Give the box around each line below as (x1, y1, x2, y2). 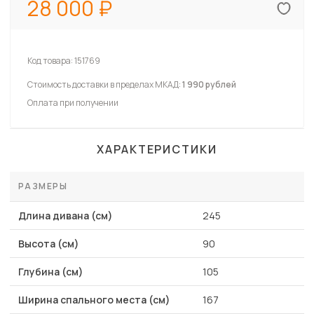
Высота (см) (18, 237, 79, 251)
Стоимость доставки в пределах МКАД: (27, 78, 182, 91)
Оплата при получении (27, 97, 118, 109)
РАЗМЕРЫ (18, 180, 68, 193)
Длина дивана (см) (18, 209, 113, 223)
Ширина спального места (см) (18, 293, 170, 307)
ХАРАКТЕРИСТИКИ (97, 142, 217, 158)
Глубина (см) (18, 265, 83, 279)
